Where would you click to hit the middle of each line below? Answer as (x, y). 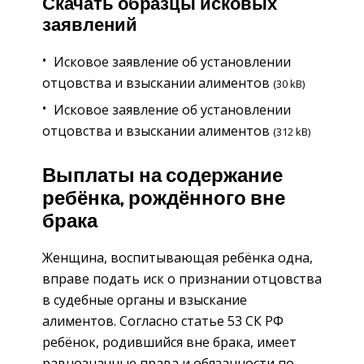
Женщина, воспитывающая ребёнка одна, (178, 257)
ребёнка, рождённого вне (164, 199)
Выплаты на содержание (162, 177)
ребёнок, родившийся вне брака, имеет (169, 342)
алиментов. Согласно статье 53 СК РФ (163, 321)
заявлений (90, 26)
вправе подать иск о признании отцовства (182, 278)
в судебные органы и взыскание (145, 299)
